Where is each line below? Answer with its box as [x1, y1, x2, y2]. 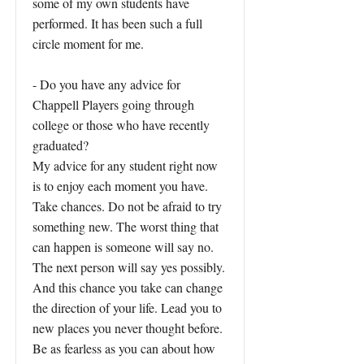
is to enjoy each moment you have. [32, 177, 208, 194]
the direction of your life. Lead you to [32, 299, 222, 316]
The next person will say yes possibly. [32, 258, 225, 275]
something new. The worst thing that [32, 218, 219, 235]
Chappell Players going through [32, 96, 194, 113]
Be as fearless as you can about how [32, 340, 215, 357]
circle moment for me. [32, 35, 144, 52]
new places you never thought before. [32, 319, 223, 336]
